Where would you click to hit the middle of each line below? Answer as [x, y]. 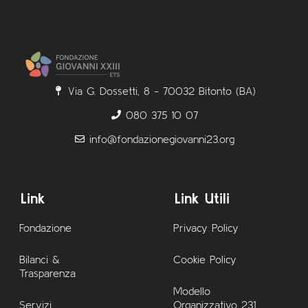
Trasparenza [47, 273]
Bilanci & [40, 260]
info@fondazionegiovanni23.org [162, 139]
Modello [192, 291]
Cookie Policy [205, 260]
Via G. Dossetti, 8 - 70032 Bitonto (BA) [162, 91]
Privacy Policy [206, 228]
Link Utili [202, 198]
